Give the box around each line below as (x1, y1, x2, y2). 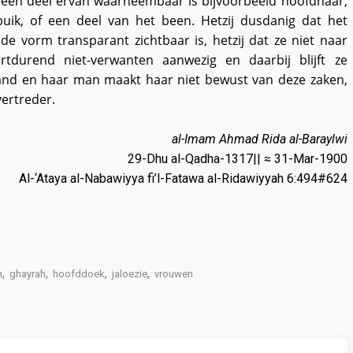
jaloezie (111, 268, 147, 280)
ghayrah (9, 268, 46, 280)
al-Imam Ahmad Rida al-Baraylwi (171, 132, 347, 147)
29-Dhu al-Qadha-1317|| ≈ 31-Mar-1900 (127, 151, 347, 166)
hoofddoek (52, 268, 105, 280)
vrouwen (154, 268, 193, 280)
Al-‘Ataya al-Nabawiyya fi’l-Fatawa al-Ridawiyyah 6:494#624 (18, 171, 347, 186)
